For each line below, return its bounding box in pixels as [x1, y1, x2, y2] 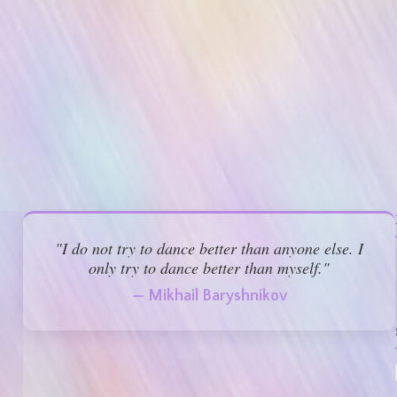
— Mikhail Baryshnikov [131, 286, 287, 305]
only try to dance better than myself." [89, 256, 330, 278]
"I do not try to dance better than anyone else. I [55, 237, 363, 259]
